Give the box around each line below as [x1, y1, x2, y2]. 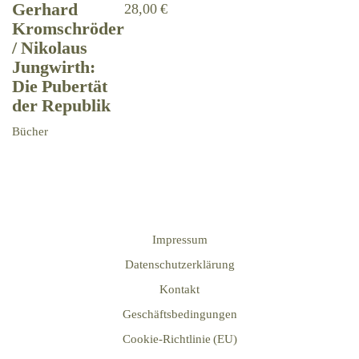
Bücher [12, 121, 48, 140]
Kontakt [159, 280, 200, 299]
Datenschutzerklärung [124, 255, 235, 274]
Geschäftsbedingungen [122, 305, 237, 324]
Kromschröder [12, 14, 124, 42]
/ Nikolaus [12, 34, 87, 62]
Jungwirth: [12, 53, 95, 81]
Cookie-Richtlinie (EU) [122, 329, 237, 349]
